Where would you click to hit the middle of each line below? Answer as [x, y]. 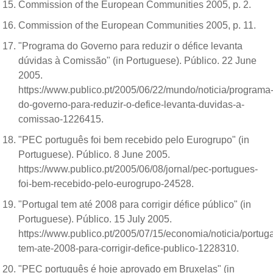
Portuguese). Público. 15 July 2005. [95, 219]
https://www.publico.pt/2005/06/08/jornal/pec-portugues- [138, 169]
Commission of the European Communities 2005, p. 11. [137, 25]
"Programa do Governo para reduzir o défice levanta [130, 46]
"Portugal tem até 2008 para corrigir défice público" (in [135, 204]
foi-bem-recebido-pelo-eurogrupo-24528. [107, 183]
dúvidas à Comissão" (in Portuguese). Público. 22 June [137, 60]
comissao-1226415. [62, 119]
